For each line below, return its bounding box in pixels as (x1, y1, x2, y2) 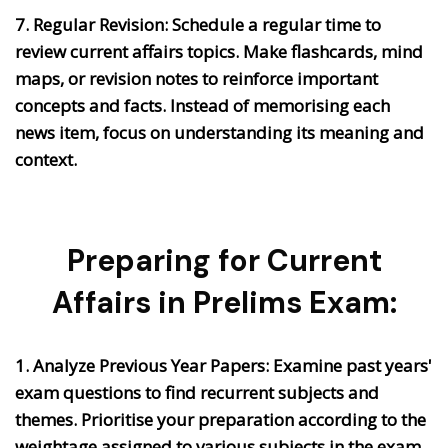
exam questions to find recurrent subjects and (15, 381, 379, 405)
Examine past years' (273, 354, 432, 378)
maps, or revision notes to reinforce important (15, 67, 378, 91)
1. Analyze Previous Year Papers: (15, 354, 273, 378)
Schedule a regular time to (168, 13, 381, 37)
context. (15, 148, 77, 172)
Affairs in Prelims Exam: (51, 283, 397, 323)
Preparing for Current (66, 241, 382, 281)
